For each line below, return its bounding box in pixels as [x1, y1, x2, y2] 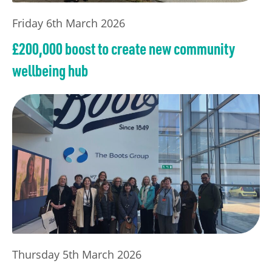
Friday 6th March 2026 [12, 16, 125, 31]
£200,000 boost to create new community [12, 38, 235, 59]
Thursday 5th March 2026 [12, 246, 141, 262]
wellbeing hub [12, 60, 88, 81]
